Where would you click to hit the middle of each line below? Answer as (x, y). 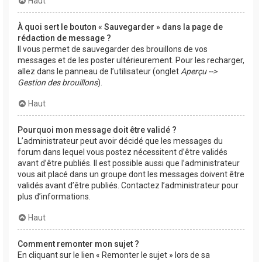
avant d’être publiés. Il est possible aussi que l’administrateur (129, 163)
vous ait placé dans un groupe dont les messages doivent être (131, 175)
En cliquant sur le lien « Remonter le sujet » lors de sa (114, 255)
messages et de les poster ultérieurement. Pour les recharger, (131, 61)
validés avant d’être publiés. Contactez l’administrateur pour (128, 186)
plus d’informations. (54, 197)
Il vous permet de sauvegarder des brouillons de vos (113, 49)
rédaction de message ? (64, 38)
